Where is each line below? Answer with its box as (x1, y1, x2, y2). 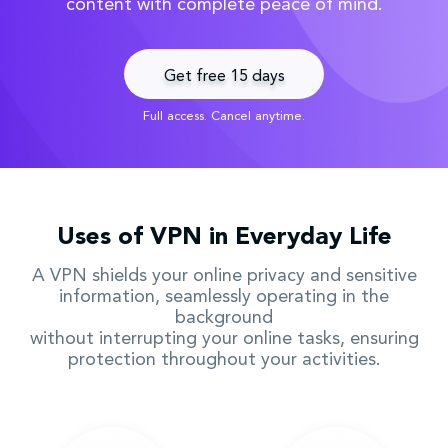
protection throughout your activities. (67, 351, 381, 369)
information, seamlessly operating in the (59, 288, 389, 306)
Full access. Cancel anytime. (143, 110, 305, 123)
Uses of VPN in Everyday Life (56, 226, 392, 250)
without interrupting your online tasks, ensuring (29, 330, 419, 348)
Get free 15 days (163, 69, 285, 85)
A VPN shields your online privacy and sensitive (31, 267, 417, 285)
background (175, 309, 273, 327)
